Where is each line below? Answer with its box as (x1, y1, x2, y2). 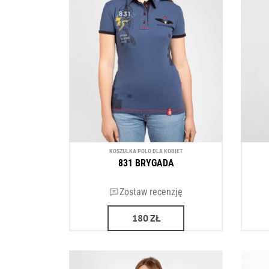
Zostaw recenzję (119, 186, 183, 198)
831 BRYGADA (118, 157, 174, 169)
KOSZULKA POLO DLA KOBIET (109, 147, 183, 154)
